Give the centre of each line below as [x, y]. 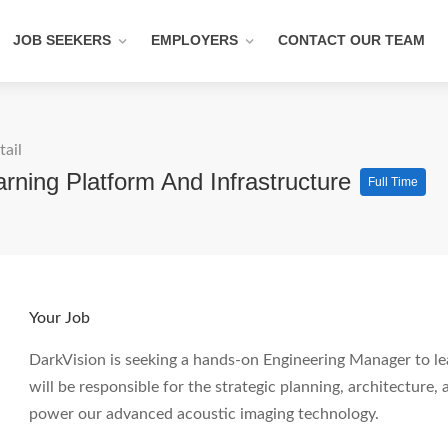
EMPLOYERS [194, 40]
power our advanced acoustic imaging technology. [204, 414]
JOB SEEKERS [62, 40]
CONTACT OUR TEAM [351, 40]
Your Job [59, 318]
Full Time [393, 182]
